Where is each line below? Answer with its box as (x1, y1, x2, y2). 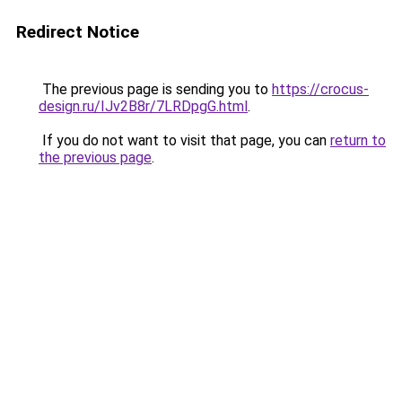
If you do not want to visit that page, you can (39, 132, 330, 149)
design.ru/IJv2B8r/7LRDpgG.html (39, 98, 248, 115)
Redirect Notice (16, 22, 139, 42)
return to (330, 132, 386, 149)
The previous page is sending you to (39, 81, 272, 98)
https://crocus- (272, 81, 369, 98)
